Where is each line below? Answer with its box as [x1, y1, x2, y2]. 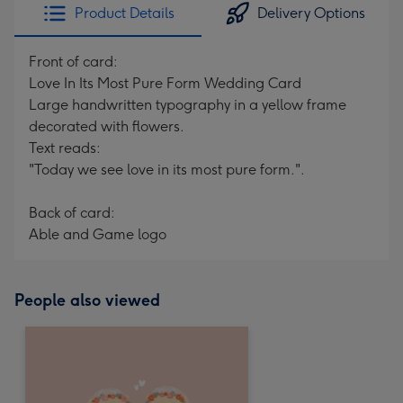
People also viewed [14, 291, 160, 310]
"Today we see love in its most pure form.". [29, 161, 305, 178]
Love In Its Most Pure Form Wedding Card [29, 75, 301, 92]
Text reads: [29, 139, 101, 157]
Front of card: [29, 53, 118, 70]
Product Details [74, 4, 175, 22]
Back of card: [29, 204, 115, 221]
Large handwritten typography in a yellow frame [29, 96, 346, 113]
